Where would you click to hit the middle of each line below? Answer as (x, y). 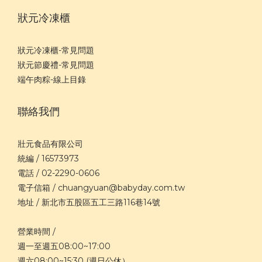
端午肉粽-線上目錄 (52, 80)
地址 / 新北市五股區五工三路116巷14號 (89, 203)
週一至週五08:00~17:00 (64, 247)
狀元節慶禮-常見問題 (56, 65)
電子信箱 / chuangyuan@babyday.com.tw (101, 188)
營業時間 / (37, 232)
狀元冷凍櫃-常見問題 (56, 51)
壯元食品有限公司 (50, 144)
